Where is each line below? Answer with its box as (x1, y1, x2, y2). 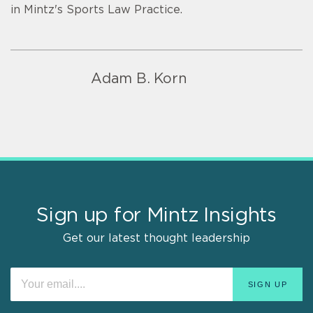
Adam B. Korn (91, 72, 187, 87)
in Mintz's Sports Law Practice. (10, 4, 182, 16)
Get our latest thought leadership (63, 233, 250, 245)
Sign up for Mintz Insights (36, 206, 277, 226)
